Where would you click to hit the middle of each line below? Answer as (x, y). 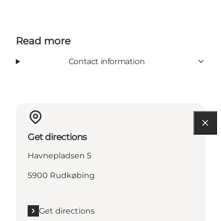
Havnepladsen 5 (59, 155)
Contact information (107, 61)
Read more (43, 41)
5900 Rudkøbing (61, 175)
